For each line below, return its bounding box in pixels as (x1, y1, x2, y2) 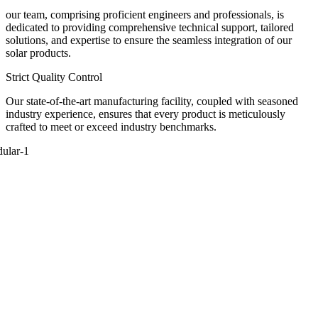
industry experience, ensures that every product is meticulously (6, 107, 285, 120)
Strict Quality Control (6, 70, 102, 83)
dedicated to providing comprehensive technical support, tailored (6, 21, 294, 33)
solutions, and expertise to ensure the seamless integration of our (6, 33, 292, 46)
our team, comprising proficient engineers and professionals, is (6, 8, 284, 21)
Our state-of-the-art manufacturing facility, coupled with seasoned (6, 94, 298, 107)
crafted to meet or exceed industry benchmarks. (6, 120, 216, 133)
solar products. (6, 46, 71, 59)
